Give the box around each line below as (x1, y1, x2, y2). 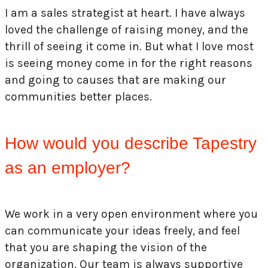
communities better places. (5, 90, 152, 104)
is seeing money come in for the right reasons (5, 56, 252, 71)
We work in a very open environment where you (5, 207, 258, 221)
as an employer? (5, 159, 130, 178)
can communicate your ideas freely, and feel (5, 224, 240, 238)
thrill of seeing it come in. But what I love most (5, 39, 254, 54)
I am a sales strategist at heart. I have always (5, 6, 245, 20)
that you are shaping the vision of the (5, 240, 207, 255)
